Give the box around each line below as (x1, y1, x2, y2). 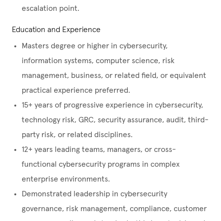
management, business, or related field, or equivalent (22, 72, 206, 80)
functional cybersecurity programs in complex (22, 160, 180, 169)
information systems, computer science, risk (22, 57, 175, 65)
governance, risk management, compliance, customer (22, 205, 207, 213)
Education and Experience (12, 26, 101, 34)
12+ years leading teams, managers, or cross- (22, 146, 176, 154)
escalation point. (22, 4, 79, 13)
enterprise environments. (22, 175, 110, 184)
